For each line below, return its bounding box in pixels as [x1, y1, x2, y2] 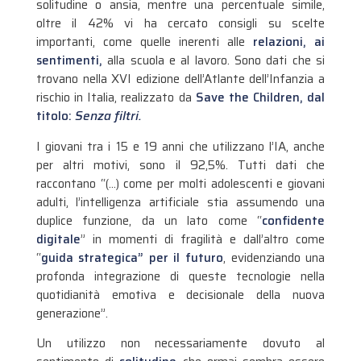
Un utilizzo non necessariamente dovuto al [35, 334, 326, 354]
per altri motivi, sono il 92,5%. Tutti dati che [35, 155, 326, 175]
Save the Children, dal [195, 88, 326, 108]
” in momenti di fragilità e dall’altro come [80, 229, 326, 249]
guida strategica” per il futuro [40, 247, 224, 268]
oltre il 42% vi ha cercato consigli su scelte [35, 14, 326, 34]
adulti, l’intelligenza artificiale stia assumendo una [35, 192, 326, 212]
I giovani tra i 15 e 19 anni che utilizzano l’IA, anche [35, 136, 326, 156]
